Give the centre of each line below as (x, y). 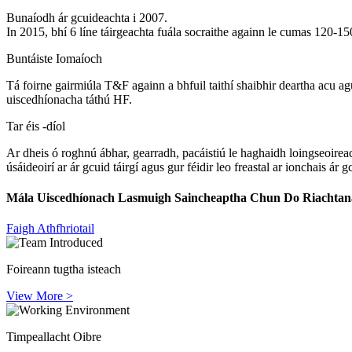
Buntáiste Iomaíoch (54, 58)
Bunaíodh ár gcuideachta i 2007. (87, 17)
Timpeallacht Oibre (54, 337)
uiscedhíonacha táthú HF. (69, 99)
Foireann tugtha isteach (64, 269)
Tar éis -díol (36, 126)
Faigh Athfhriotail (50, 229)
